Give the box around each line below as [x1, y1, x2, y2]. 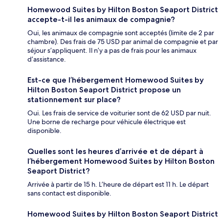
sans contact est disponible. [27, 189, 111, 198]
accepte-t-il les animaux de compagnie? [27, 15, 175, 24]
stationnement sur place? [27, 95, 121, 105]
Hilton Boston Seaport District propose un [27, 85, 181, 95]
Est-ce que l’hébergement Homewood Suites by [27, 75, 204, 85]
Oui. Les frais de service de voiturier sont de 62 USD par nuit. [27, 109, 211, 118]
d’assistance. [27, 55, 66, 64]
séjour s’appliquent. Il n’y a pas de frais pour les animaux [27, 46, 197, 55]
